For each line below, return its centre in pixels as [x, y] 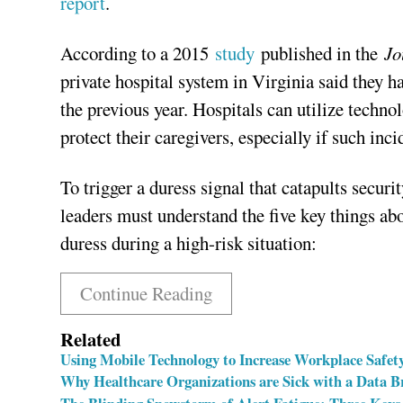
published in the [320, 54]
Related [91, 340]
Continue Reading [146, 294]
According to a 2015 [138, 54]
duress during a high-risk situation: [189, 243]
